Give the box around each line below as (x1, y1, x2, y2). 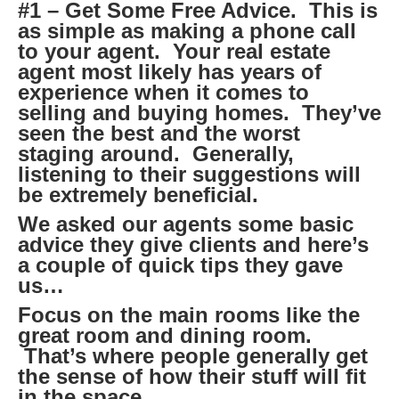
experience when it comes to (18, 80, 309, 105)
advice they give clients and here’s (18, 232, 369, 257)
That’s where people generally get (18, 344, 368, 369)
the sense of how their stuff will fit (18, 364, 366, 389)
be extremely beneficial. (18, 183, 258, 208)
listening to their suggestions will (18, 162, 361, 187)
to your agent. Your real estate (18, 39, 330, 64)
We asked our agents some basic (18, 212, 354, 237)
